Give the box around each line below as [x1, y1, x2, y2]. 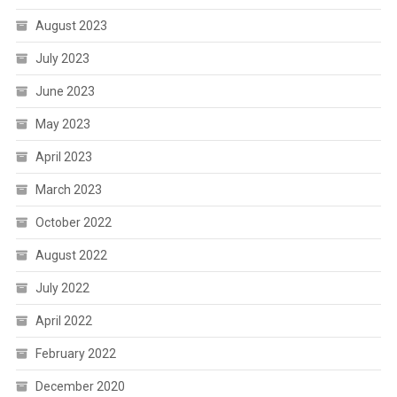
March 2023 [35, 183, 102, 197]
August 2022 [35, 248, 107, 262]
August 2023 [35, 19, 107, 33]
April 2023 [35, 150, 92, 164]
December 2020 [35, 379, 125, 393]
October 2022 [35, 215, 112, 230]
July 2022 [35, 281, 90, 295]
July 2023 [35, 51, 90, 66]
